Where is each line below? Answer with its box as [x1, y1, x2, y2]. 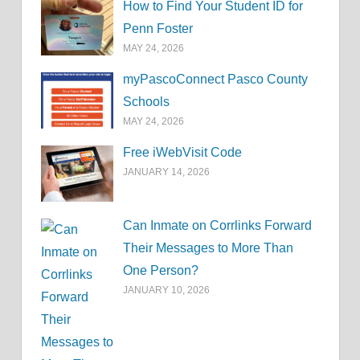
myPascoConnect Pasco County [123, 72, 309, 87]
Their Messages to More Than [123, 240, 294, 255]
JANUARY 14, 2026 [123, 166, 211, 178]
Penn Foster [123, 22, 194, 36]
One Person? [123, 263, 199, 277]
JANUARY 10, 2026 [123, 284, 211, 296]
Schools [123, 95, 170, 109]
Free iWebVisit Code [123, 145, 243, 160]
